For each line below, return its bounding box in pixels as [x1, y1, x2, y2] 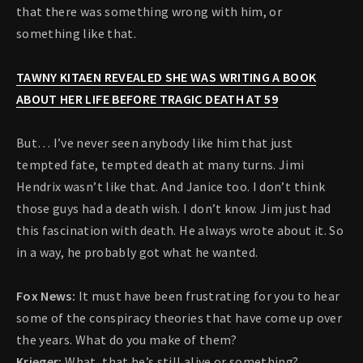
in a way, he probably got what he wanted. [16, 244, 258, 261]
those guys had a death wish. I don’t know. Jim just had [16, 200, 331, 217]
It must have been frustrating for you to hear [75, 288, 340, 305]
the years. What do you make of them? [16, 331, 237, 348]
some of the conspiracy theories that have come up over [16, 310, 342, 327]
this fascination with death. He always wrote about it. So [16, 222, 344, 239]
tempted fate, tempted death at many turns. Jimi [16, 156, 305, 173]
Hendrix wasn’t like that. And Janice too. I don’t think [16, 178, 326, 195]
